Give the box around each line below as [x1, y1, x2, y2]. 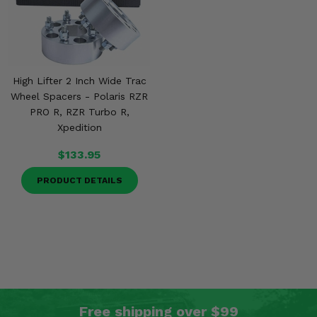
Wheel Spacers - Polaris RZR [11, 91, 148, 102]
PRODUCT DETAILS [36, 175, 122, 185]
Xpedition [57, 122, 102, 133]
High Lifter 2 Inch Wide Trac [12, 75, 146, 86]
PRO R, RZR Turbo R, [29, 106, 129, 117]
